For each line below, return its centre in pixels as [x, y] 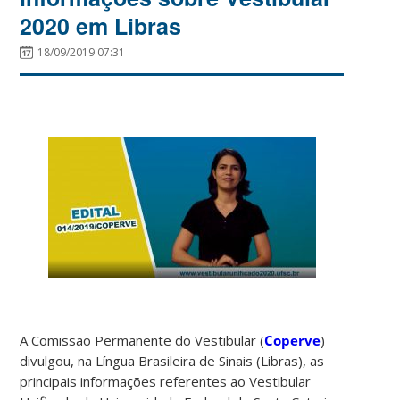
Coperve [293, 340]
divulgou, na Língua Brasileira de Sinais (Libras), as [172, 360]
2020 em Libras [101, 25]
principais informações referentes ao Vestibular [166, 381]
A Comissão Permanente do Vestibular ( [142, 340]
